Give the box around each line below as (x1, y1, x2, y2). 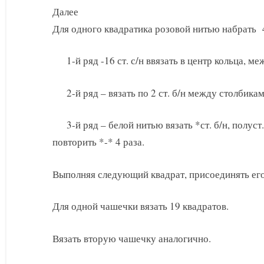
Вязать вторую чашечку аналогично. (52, 231, 211, 245)
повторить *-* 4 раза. (52, 135, 144, 149)
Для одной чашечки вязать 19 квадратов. (52, 199, 229, 213)
